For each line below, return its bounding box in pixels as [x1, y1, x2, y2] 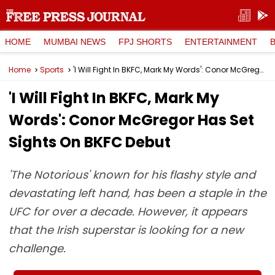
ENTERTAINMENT [185, 36, 257, 47]
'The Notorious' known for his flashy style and [9, 167, 255, 182]
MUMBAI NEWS [44, 36, 106, 47]
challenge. [9, 241, 66, 256]
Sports [40, 64, 64, 75]
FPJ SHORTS [118, 36, 172, 47]
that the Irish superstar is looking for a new [9, 222, 244, 238]
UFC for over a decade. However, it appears [9, 204, 247, 219]
